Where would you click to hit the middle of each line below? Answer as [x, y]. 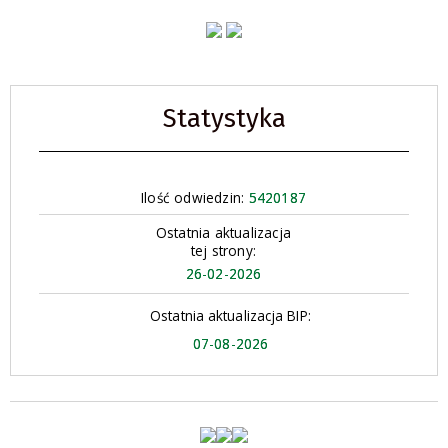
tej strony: [223, 250]
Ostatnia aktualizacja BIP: [230, 315]
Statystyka [224, 118]
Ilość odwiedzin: [195, 197]
